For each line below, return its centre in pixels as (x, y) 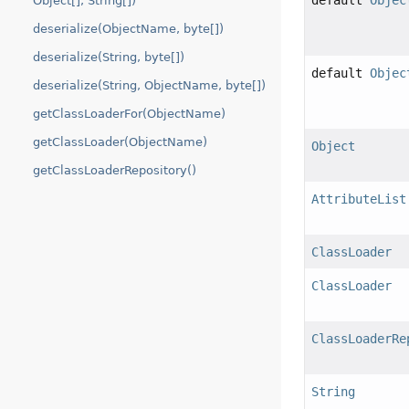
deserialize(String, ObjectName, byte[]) (149, 85)
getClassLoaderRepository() (115, 170)
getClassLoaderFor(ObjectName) (129, 114)
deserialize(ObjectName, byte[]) (128, 29)
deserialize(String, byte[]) (109, 57)
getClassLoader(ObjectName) (120, 142)
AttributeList (359, 199)
